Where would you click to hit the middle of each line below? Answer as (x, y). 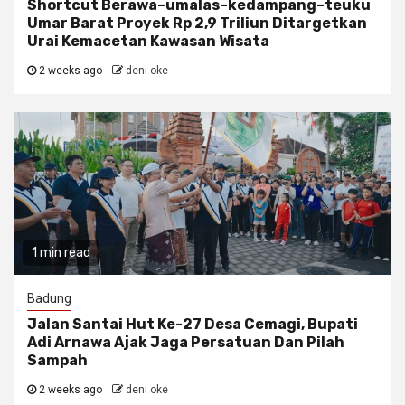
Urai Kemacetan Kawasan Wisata (148, 42)
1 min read (61, 253)
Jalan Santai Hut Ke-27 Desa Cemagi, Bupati (193, 325)
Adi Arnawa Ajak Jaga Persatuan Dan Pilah (186, 343)
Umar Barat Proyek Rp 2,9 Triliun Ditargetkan (197, 24)
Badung (49, 299)
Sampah (57, 361)
